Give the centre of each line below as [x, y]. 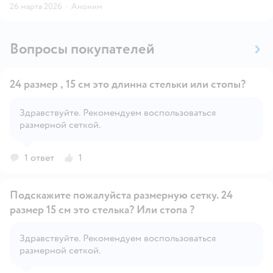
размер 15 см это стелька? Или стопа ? [102, 210]
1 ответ [39, 158]
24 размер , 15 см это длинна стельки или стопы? [128, 84]
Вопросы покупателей [82, 49]
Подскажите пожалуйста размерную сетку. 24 [72, 195]
